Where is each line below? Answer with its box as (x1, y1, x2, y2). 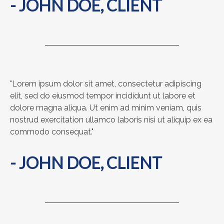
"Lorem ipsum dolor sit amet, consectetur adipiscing (10, 79, 201, 88)
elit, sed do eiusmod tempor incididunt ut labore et (10, 91, 195, 100)
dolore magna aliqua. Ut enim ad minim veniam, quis (10, 103, 201, 112)
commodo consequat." (10, 127, 93, 136)
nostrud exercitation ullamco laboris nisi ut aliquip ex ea (10, 115, 212, 124)
